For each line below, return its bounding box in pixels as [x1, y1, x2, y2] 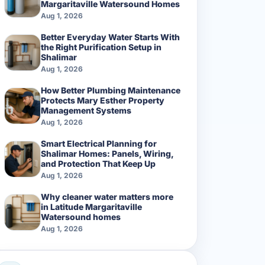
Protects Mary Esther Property [41, 95, 164, 105]
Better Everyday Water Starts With [41, 31, 180, 42]
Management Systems [41, 105, 131, 115]
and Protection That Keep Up [41, 158, 156, 169]
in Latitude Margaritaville [41, 201, 142, 212]
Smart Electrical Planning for [41, 138, 157, 148]
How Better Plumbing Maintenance [41, 85, 180, 95]
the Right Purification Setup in [41, 41, 161, 52]
